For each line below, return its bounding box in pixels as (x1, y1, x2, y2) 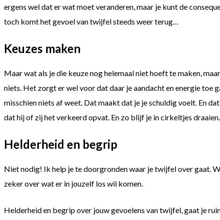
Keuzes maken (4, 41, 81, 55)
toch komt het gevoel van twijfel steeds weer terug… (4, 17, 179, 27)
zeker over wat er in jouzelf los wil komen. (4, 178, 143, 188)
